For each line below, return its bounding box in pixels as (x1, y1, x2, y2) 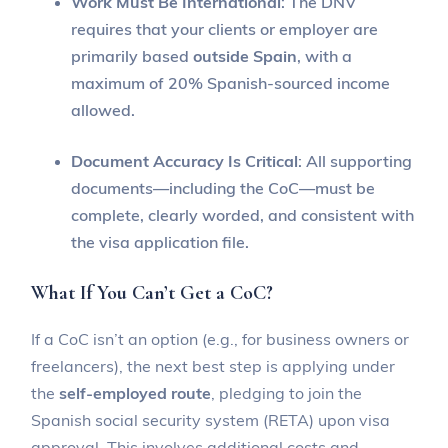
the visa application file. (71, 231, 250, 252)
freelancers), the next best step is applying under (31, 355, 396, 376)
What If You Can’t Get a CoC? (31, 280, 274, 305)
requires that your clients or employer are (71, 18, 379, 39)
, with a (297, 45, 353, 66)
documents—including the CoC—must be (71, 177, 376, 198)
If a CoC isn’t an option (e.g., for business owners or (31, 328, 410, 349)
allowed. (71, 99, 136, 120)
